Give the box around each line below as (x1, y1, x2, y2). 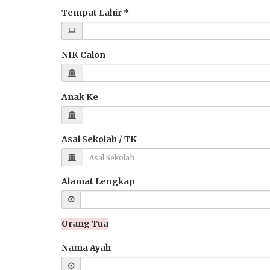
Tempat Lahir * (61, 7, 129, 18)
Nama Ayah (61, 242, 111, 253)
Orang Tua (61, 218, 108, 229)
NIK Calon (61, 49, 105, 60)
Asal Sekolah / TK (61, 134, 137, 145)
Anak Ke (61, 92, 98, 102)
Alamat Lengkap (61, 176, 135, 187)
